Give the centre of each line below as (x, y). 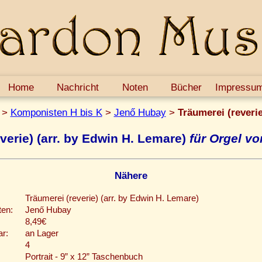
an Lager (42, 234)
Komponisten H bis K (56, 113)
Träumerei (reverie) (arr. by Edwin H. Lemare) (112, 199)
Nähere (131, 176)
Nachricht (78, 87)
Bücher (187, 87)
